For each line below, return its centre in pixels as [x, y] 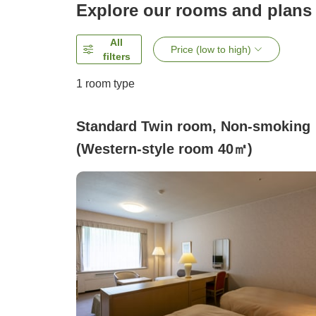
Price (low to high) [211, 50]
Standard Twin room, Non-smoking [193, 127]
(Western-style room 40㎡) [164, 149]
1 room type [105, 84]
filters [116, 57]
